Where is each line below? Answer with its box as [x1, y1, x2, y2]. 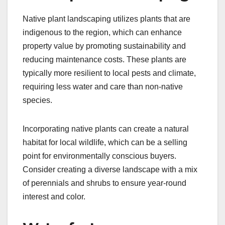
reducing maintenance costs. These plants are [23, 55, 186, 64]
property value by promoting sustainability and [23, 41, 186, 50]
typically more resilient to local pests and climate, [23, 68, 196, 77]
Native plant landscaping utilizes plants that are [23, 14, 190, 23]
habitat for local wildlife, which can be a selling [23, 138, 187, 147]
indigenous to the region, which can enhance [23, 28, 182, 37]
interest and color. [23, 192, 85, 201]
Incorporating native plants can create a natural [23, 124, 189, 133]
